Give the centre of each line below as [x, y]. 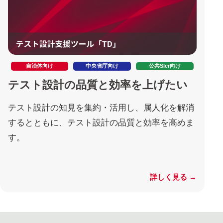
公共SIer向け [165, 66]
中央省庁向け [102, 66]
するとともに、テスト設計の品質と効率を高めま [101, 123]
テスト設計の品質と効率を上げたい [98, 85]
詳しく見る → [173, 177]
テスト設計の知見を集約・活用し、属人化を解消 [101, 108]
